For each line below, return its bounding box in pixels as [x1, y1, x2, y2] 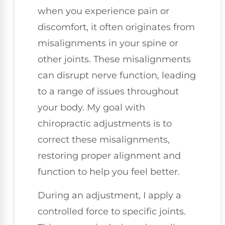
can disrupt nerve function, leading [38, 70, 196, 81]
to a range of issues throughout [38, 86, 179, 97]
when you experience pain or [38, 6, 169, 17]
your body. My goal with [38, 102, 145, 114]
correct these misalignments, [38, 134, 170, 146]
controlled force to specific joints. [38, 205, 186, 217]
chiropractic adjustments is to [38, 118, 172, 130]
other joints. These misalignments [38, 54, 191, 65]
